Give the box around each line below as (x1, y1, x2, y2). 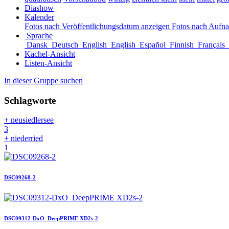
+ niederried (4, 134, 43, 143)
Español (140, 40, 168, 49)
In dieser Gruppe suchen (4, 76, 83, 85)
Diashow (25, 4, 54, 12)
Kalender (25, 13, 54, 21)
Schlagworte (4, 95, 56, 106)
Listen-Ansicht (25, 59, 72, 67)
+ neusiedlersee (4, 116, 54, 125)
